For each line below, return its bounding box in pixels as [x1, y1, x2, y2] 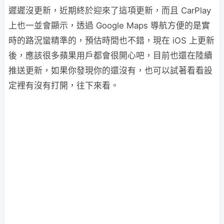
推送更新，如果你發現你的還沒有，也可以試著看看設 [8, 65, 212, 75]
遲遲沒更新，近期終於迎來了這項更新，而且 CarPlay [8, 5, 211, 15]
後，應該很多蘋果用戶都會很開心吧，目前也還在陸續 [8, 50, 212, 60]
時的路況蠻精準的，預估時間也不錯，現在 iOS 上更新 [8, 35, 214, 45]
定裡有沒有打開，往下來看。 [8, 80, 119, 90]
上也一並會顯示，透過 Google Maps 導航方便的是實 [8, 20, 210, 30]
